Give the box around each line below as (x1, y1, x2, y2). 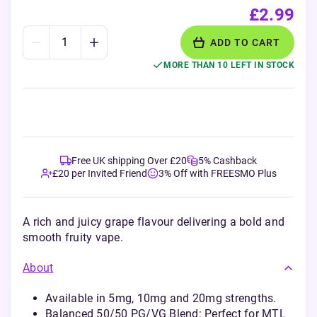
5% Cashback (198, 155, 257, 166)
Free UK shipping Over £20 (71, 155, 187, 166)
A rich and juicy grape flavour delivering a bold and (23, 215, 284, 229)
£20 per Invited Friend (52, 168, 147, 179)
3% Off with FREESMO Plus (158, 168, 277, 179)
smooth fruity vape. (23, 231, 123, 244)
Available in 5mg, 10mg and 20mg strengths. (45, 292, 277, 305)
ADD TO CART (210, 37, 280, 48)
